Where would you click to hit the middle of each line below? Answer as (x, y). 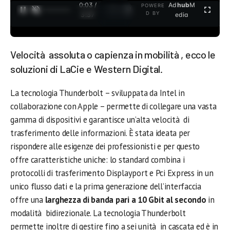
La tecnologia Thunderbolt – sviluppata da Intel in (98, 93)
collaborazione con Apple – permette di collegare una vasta (113, 106)
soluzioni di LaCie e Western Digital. (87, 69)
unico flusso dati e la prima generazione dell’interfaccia (106, 186)
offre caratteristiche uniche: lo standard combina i (98, 160)
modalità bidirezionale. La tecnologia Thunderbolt (98, 213)
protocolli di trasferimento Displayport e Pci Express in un (112, 173)
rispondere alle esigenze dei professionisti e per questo (105, 146)
